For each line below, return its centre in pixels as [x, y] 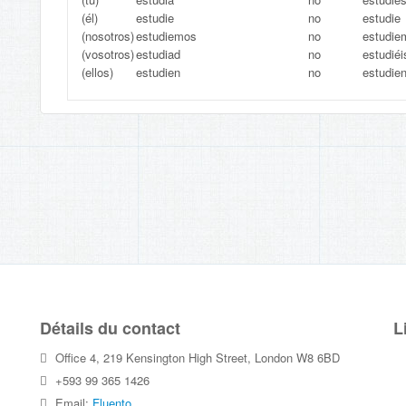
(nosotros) [108, 36]
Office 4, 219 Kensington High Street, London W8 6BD [196, 358]
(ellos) [97, 72]
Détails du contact [110, 328]
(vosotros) [108, 54]
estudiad [158, 54]
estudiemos [166, 36]
